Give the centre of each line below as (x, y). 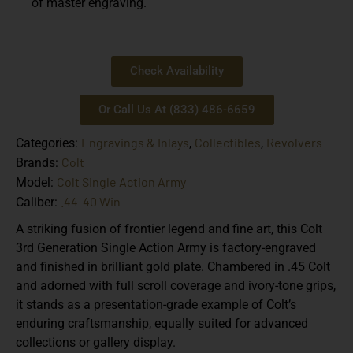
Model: (36, 182)
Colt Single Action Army (121, 181)
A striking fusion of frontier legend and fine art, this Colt (169, 229)
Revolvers (294, 142)
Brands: (39, 162)
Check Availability (176, 71)
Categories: (48, 143)
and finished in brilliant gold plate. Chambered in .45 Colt (173, 266)
